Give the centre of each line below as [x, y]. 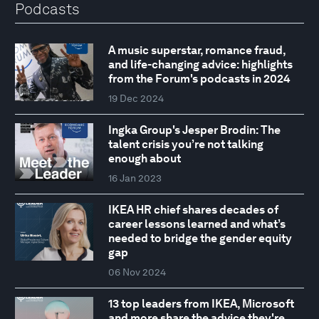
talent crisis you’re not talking [185, 144]
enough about [144, 158]
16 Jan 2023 [135, 178]
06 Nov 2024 [137, 272]
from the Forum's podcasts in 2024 [199, 78]
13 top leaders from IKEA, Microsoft [201, 303]
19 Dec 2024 [136, 98]
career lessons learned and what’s [197, 224]
